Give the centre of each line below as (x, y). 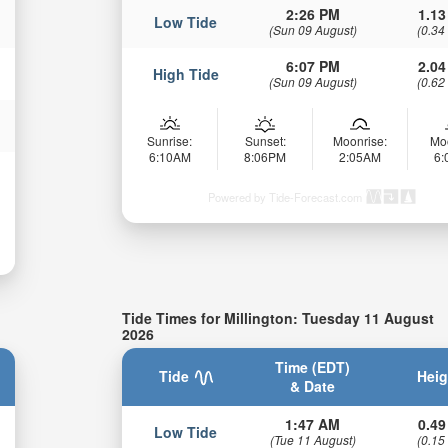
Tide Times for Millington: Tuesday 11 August (278, 317)
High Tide (185, 73)
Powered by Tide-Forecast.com (285, 196)
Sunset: (265, 140)
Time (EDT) (313, 367)
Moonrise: (360, 140)
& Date (313, 386)
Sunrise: (170, 140)
